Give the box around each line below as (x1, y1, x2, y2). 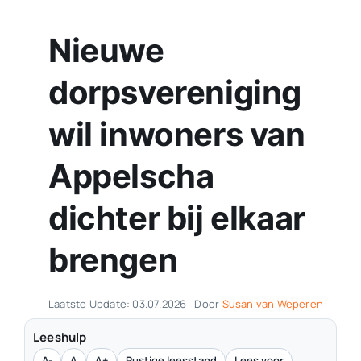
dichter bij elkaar (48, 198, 305, 239)
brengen (48, 240, 178, 280)
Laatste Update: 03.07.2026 (48, 297, 187, 312)
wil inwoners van (48, 114, 305, 155)
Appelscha (48, 156, 214, 197)
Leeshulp (32, 329, 87, 346)
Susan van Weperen (222, 297, 324, 312)
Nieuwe (48, 31, 164, 71)
